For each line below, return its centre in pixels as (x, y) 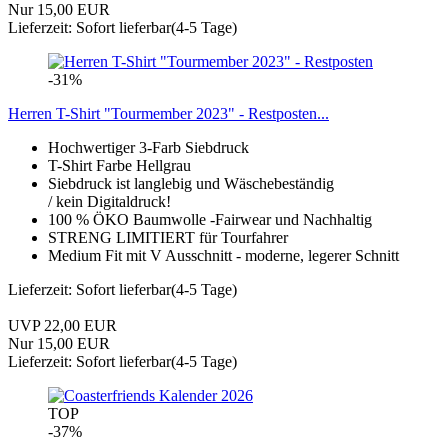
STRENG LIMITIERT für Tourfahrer (168, 237)
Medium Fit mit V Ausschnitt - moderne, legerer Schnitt (223, 255)
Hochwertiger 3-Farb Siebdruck (148, 147)
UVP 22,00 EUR (62, 325)
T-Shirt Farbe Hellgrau (119, 165)
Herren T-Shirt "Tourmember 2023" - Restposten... (168, 113)
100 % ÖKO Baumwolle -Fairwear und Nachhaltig (210, 219)
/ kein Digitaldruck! (109, 201)
